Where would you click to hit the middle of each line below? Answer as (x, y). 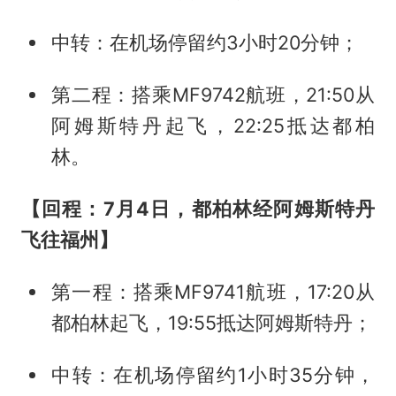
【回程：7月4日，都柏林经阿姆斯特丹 (198, 209)
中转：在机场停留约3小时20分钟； (206, 43)
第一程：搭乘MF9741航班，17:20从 (213, 291)
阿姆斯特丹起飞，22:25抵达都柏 (213, 126)
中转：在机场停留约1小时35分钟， (213, 374)
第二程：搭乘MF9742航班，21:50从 (213, 95)
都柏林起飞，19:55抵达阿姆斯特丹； (212, 322)
